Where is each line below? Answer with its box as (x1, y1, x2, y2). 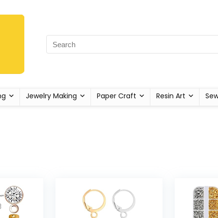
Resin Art (156, 91, 185, 101)
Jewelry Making (25, 91, 77, 101)
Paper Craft (96, 91, 136, 101)
